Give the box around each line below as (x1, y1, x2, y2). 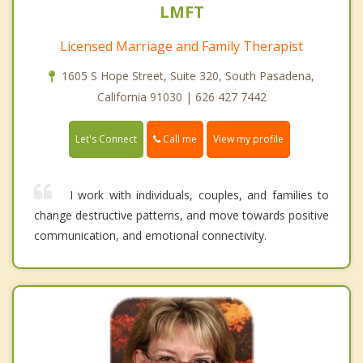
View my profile (213, 132, 284, 147)
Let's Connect (75, 132, 137, 147)
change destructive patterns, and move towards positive (34, 207, 329, 224)
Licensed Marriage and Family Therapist (60, 37, 303, 56)
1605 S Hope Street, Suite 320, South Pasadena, (62, 68, 314, 84)
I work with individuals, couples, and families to (64, 187, 329, 203)
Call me (160, 132, 197, 147)
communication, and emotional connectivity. (34, 228, 267, 244)
